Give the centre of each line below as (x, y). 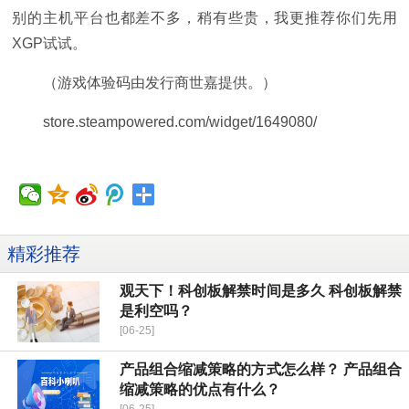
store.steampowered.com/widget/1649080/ (180, 122)
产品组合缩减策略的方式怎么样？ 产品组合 (261, 370)
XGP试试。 (50, 44)
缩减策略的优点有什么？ (200, 390)
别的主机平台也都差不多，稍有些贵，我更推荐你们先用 (204, 18)
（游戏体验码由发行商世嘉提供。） (160, 83)
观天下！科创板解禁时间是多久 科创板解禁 (261, 291)
